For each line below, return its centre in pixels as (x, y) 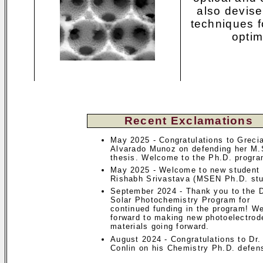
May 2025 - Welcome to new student (185, 170)
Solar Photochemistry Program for (180, 200)
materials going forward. (160, 227)
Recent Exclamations (189, 120)
